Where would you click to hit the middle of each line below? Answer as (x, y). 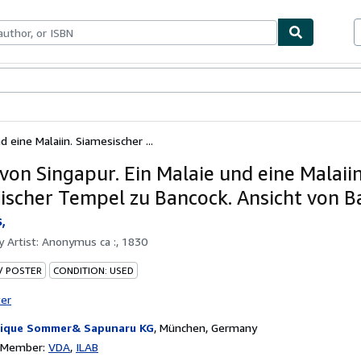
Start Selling (142, 81)
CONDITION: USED (93, 270)
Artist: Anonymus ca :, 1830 (77, 241)
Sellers (93, 81)
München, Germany (208, 327)
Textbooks (48, 81)
